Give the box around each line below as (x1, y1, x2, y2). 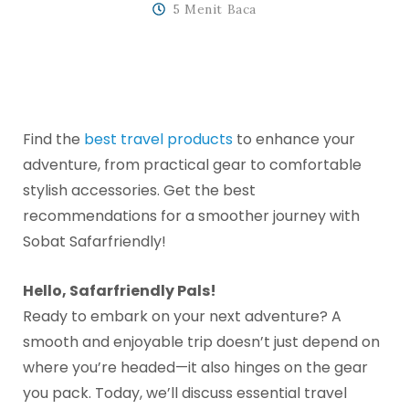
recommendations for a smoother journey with (23, 205, 360, 227)
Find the (23, 129, 84, 151)
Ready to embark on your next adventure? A (23, 306, 341, 328)
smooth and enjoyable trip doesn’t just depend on (23, 331, 380, 353)
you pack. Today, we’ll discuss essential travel (23, 383, 347, 404)
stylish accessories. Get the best (23, 180, 256, 202)
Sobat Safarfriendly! (23, 231, 166, 253)
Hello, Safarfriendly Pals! (23, 280, 216, 302)
